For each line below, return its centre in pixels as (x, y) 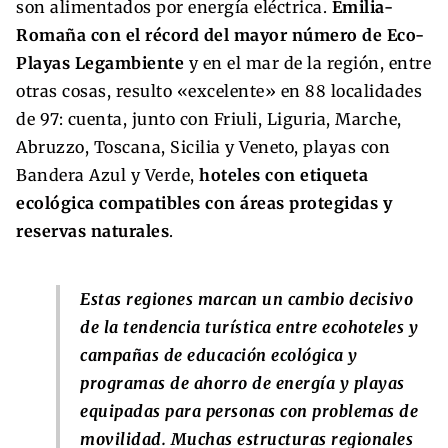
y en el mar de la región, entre (307, 62)
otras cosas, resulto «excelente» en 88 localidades (219, 90)
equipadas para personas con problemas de (249, 410)
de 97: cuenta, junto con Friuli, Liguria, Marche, (209, 118)
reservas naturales (92, 230)
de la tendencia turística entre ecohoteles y (249, 326)
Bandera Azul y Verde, (107, 174)
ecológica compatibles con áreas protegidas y (204, 202)
